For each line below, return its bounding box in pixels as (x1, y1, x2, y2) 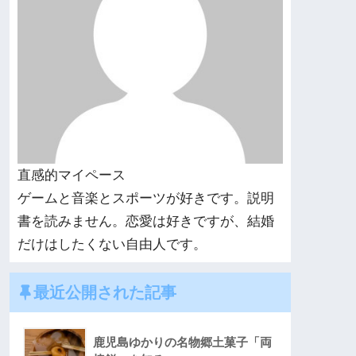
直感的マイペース (17, 168, 126, 184)
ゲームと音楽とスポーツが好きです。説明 (17, 191, 274, 207)
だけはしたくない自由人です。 (17, 237, 207, 253)
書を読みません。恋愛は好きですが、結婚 (17, 214, 274, 230)
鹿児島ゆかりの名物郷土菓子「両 (93, 335, 272, 349)
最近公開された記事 (33, 281, 176, 302)
